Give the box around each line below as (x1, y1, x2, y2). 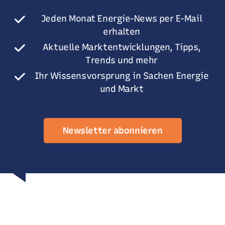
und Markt (99, 83, 144, 94)
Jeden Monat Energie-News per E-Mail (41, 13, 202, 24)
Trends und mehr (85, 54, 158, 66)
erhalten (103, 26, 140, 37)
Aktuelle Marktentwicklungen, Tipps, (42, 41, 201, 53)
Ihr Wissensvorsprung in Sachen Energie (34, 70, 209, 81)
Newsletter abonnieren (62, 125, 163, 136)
